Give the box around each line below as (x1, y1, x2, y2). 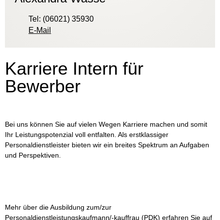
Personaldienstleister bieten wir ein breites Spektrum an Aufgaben (5, 141, 209, 149)
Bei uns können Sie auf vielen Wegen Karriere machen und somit (5, 120, 207, 128)
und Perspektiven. (5, 151, 61, 159)
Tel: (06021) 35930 (28, 15, 94, 23)
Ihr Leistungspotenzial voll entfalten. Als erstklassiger (5, 131, 168, 138)
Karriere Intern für (5, 58, 143, 79)
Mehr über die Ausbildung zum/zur (5, 203, 111, 211)
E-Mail (28, 26, 51, 34)
